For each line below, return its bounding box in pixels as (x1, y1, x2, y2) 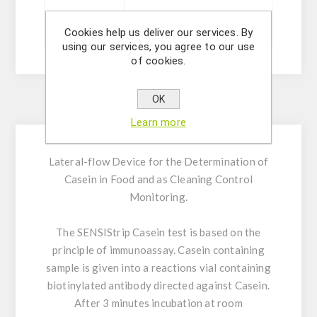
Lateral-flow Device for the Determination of (48, 155, 269, 168)
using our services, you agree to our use (62, 40, 255, 53)
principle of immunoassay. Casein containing (52, 243, 265, 257)
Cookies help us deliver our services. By (64, 26, 253, 39)
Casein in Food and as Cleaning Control (64, 173, 253, 186)
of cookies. (131, 54, 186, 67)
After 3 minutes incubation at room (74, 296, 243, 310)
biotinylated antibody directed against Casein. (47, 279, 270, 292)
